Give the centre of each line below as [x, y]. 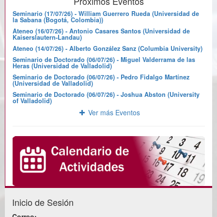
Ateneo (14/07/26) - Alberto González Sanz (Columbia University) [108, 49]
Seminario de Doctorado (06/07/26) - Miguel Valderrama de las [104, 60]
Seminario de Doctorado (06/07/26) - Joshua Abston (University [106, 95]
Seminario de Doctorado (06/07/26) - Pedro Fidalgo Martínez [101, 77]
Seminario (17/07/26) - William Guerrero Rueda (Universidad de [106, 14]
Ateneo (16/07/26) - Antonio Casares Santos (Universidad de [101, 31]
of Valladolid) [32, 101]
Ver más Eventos [113, 113]
